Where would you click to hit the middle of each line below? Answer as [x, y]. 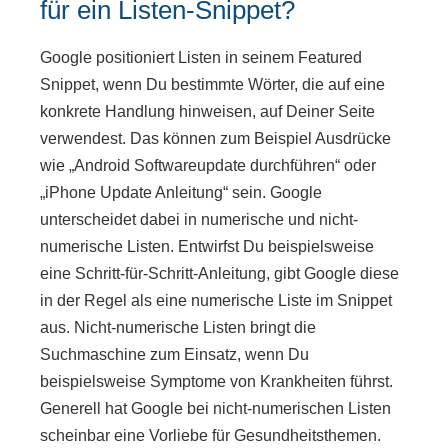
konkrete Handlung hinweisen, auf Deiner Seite [207, 111]
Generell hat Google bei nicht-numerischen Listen [215, 408]
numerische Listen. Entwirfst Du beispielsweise [207, 246]
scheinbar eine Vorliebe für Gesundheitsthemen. [210, 435]
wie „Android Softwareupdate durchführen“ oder [208, 165]
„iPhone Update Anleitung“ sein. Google [181, 192]
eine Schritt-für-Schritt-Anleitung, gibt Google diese [219, 273]
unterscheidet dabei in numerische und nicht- [199, 219]
